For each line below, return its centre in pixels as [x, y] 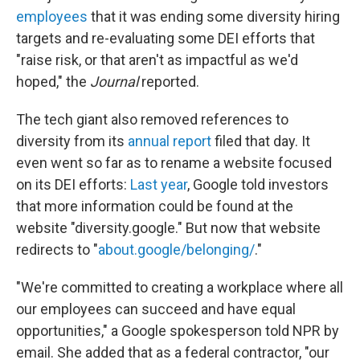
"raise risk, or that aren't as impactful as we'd [157, 60]
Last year [159, 184]
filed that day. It [261, 141]
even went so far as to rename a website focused [174, 163]
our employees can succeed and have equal [156, 309]
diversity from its [72, 141]
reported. [169, 82]
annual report [170, 141]
